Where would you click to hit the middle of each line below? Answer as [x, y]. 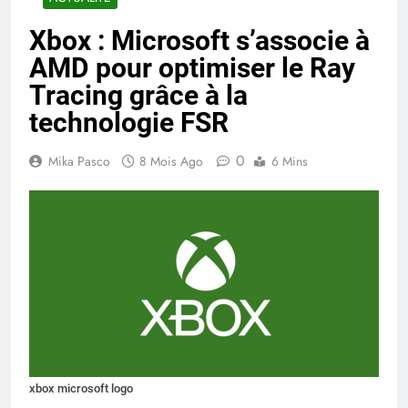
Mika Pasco [79, 162]
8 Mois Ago [171, 162]
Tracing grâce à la [138, 96]
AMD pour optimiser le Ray [192, 68]
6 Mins [290, 162]
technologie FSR [129, 123]
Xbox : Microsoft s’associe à [199, 41]
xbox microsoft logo [81, 389]
